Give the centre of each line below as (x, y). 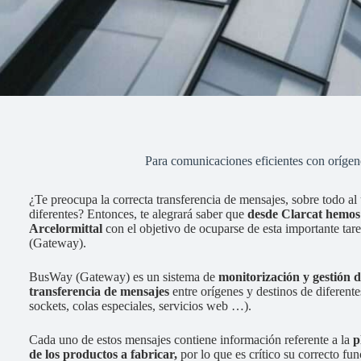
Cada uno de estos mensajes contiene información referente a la (191, 340)
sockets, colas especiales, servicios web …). (140, 306)
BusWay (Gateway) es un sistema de (124, 277)
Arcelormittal (66, 228)
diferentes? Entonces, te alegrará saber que (138, 214)
